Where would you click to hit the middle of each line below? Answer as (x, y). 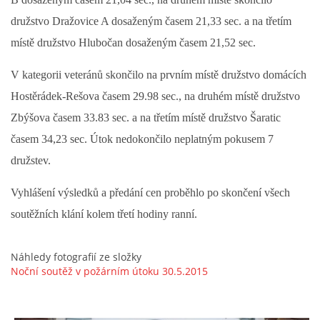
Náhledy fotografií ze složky (76, 257)
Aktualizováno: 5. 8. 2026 (213, 170)
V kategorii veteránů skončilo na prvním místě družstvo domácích (159, 75)
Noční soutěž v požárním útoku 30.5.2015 (109, 271)
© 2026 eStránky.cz (107, 170)
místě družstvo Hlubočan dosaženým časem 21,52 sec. (136, 42)
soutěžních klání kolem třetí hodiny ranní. (104, 214)
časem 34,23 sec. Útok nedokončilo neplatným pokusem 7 (142, 139)
